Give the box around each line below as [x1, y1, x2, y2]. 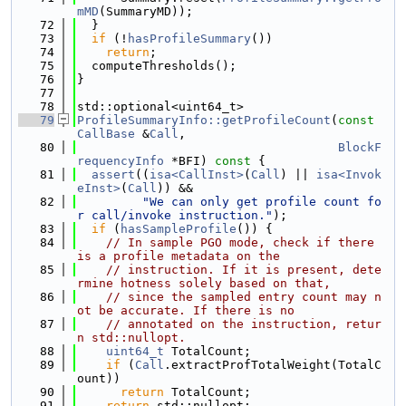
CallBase [77, 127, 135, 140]
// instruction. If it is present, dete [106, 263, 382, 276]
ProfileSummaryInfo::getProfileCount [77, 113, 331, 127]
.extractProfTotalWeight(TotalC [164, 358, 382, 372]
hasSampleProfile [121, 222, 237, 236]
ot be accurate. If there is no [77, 304, 295, 317]
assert [92, 168, 135, 181]
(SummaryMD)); [99, 5, 193, 18]
